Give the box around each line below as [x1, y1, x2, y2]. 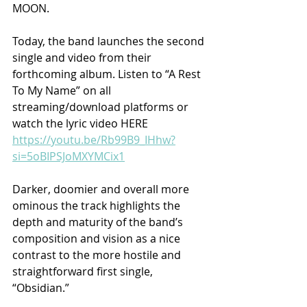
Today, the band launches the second [12, 33, 207, 49]
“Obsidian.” [12, 280, 69, 295]
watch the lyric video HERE [12, 115, 151, 131]
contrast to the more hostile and [12, 247, 184, 262]
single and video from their [12, 49, 154, 65]
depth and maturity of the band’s [12, 214, 186, 230]
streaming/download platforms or [12, 99, 191, 114]
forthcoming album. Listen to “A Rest [12, 66, 204, 82]
